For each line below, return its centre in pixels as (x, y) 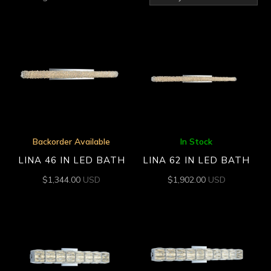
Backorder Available (72, 141)
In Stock (197, 141)
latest (136, 26)
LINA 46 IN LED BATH (71, 160)
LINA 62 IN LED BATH (197, 160)
